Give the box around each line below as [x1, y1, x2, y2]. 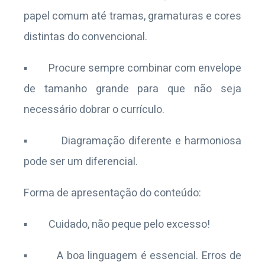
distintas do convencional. [24, 29, 147, 45]
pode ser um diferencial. [24, 154, 138, 170]
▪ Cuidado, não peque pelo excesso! [24, 216, 210, 232]
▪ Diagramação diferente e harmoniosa [24, 133, 241, 149]
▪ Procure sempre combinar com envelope [24, 60, 241, 76]
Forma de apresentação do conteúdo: [24, 185, 201, 201]
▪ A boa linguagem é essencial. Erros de [24, 248, 241, 264]
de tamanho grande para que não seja [24, 81, 241, 97]
